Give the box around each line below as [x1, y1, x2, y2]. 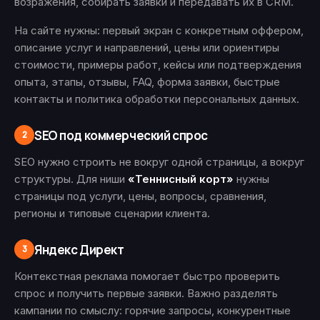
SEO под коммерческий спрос [34, 126, 208, 144]
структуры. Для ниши [14, 172, 128, 186]
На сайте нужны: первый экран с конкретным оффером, [14, 24, 304, 37]
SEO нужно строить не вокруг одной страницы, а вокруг [14, 155, 304, 169]
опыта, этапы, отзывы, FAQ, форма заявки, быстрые [14, 75, 280, 89]
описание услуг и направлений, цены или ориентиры [14, 41, 279, 54]
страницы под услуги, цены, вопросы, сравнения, [14, 189, 266, 203]
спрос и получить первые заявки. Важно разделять [14, 286, 278, 300]
